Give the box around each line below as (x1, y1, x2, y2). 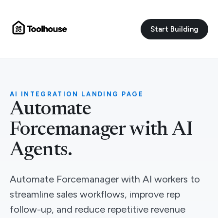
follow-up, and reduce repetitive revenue (10, 203, 185, 215)
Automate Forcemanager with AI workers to (10, 173, 200, 185)
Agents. (10, 141, 73, 161)
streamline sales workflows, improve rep (10, 188, 180, 200)
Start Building (150, 25, 199, 34)
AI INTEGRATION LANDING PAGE (10, 91, 144, 98)
